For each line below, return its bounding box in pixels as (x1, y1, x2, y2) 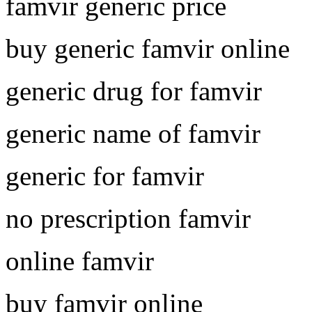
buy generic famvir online (6, 33, 290, 63)
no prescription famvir (6, 203, 251, 233)
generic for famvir (6, 160, 204, 191)
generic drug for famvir (6, 75, 262, 106)
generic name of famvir (6, 118, 260, 148)
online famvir (6, 245, 154, 276)
